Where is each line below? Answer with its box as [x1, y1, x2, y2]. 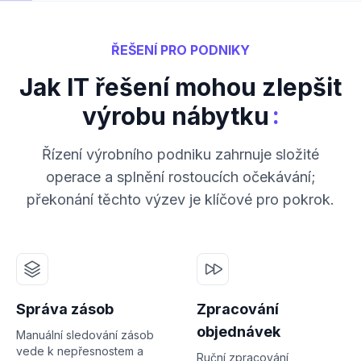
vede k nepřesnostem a [16, 343, 143, 358]
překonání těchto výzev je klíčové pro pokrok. [27, 190, 334, 208]
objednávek [197, 322, 280, 340]
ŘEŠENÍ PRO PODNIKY [111, 41, 250, 58]
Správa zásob [16, 300, 114, 317]
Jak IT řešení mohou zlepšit [19, 72, 342, 102]
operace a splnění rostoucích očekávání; [45, 168, 316, 185]
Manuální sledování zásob [16, 327, 154, 342]
